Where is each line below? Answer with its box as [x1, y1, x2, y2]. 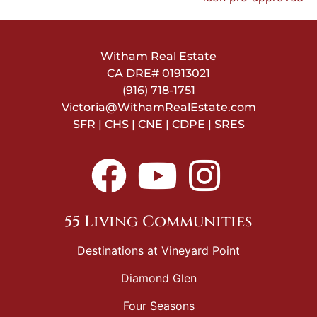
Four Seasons [122, 298, 195, 313]
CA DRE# [107, 67, 162, 81]
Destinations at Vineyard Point [77, 243, 240, 258]
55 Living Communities [64, 211, 253, 232]
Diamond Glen [120, 270, 197, 285]
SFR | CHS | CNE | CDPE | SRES [72, 117, 245, 132]
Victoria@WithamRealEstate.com [61, 100, 256, 115]
